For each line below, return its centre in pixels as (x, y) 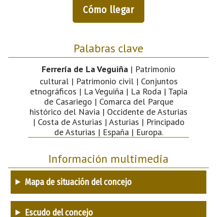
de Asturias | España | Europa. (108, 132)
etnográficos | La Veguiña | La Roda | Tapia (108, 91)
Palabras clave (108, 48)
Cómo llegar (108, 9)
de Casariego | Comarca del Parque (108, 101)
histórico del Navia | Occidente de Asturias (108, 111)
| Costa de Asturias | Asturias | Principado (108, 122)
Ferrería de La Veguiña (85, 69)
